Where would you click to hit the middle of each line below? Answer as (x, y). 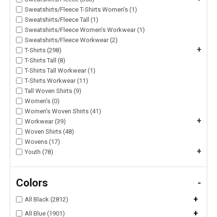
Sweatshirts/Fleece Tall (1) (62, 20)
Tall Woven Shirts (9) (53, 91)
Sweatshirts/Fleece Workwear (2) (71, 40)
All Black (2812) (46, 200)
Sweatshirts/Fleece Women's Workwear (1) (85, 30)
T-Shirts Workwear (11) (56, 81)
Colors (32, 183)
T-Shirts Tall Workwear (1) (60, 71)
